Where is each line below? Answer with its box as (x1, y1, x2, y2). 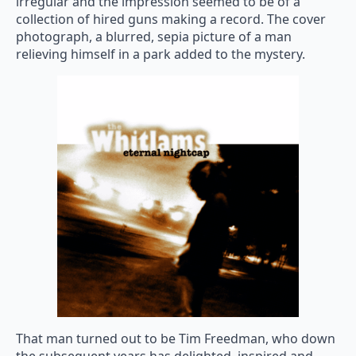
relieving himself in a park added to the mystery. (16, 45, 305, 64)
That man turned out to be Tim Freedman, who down (16, 330, 335, 348)
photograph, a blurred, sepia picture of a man (16, 28, 292, 46)
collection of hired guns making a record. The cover (16, 10, 326, 29)
